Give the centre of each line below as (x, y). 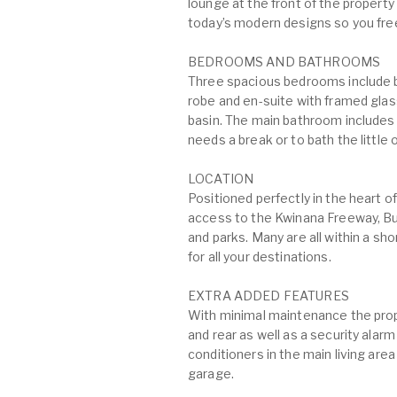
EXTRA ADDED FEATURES (269, 296)
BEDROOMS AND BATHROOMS (284, 62)
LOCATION (221, 179)
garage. (211, 374)
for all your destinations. (260, 257)
